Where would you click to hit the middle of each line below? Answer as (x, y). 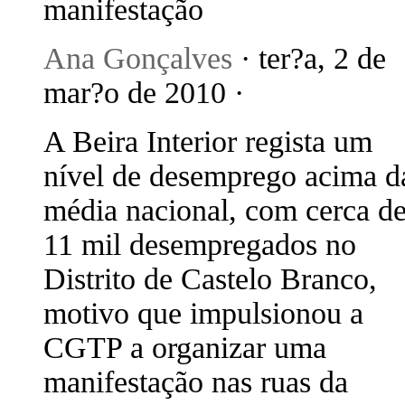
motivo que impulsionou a (203, 313)
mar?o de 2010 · (144, 93)
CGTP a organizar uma (185, 348)
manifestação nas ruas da (196, 382)
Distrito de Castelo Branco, (210, 279)
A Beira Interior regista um (208, 141)
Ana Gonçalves (138, 58)
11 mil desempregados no (200, 245)
